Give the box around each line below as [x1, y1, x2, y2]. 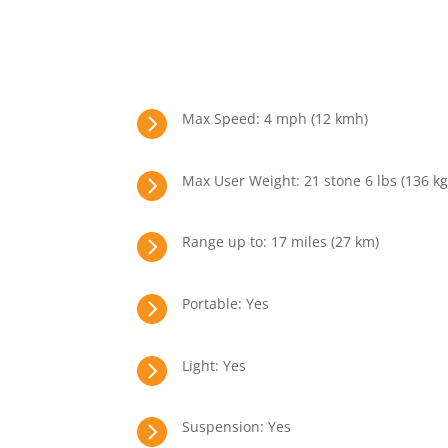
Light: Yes [181, 355, 246, 375]
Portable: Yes [181, 293, 269, 313]
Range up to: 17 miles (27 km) [181, 232, 379, 252]
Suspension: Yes [181, 417, 291, 437]
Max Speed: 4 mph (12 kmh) [181, 109, 368, 129]
